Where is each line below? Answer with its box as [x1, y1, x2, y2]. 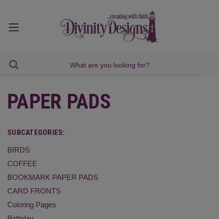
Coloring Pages [7, 200, 56, 209]
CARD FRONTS [7, 186, 61, 195]
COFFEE [7, 159, 37, 168]
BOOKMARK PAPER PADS [7, 173, 98, 181]
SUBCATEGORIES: [7, 128, 65, 137]
